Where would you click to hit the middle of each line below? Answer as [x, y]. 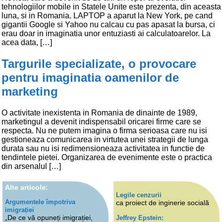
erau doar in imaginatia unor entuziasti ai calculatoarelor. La [106, 33]
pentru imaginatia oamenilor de [90, 77]
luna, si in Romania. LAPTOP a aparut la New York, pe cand [107, 15]
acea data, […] [27, 42]
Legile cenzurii [139, 195]
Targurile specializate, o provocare [99, 63]
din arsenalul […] [31, 166]
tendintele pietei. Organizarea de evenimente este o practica [107, 157]
